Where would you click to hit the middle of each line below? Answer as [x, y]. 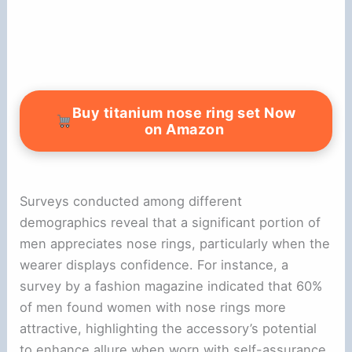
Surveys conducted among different [131, 202]
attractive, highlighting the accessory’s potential [169, 329]
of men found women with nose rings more [153, 308]
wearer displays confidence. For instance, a [154, 265]
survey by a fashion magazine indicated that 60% [171, 286]
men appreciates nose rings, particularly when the [175, 244]
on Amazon [184, 130]
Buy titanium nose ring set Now [184, 113]
